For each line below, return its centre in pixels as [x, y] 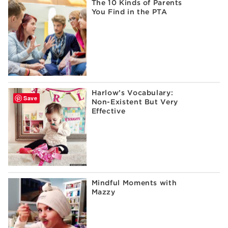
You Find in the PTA [129, 11]
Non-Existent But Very [135, 102]
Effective [108, 111]
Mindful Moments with [134, 182]
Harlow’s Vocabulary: [132, 92]
